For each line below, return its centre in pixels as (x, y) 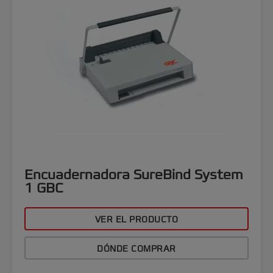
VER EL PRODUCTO (136, 220)
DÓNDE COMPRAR (136, 249)
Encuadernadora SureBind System (133, 175)
